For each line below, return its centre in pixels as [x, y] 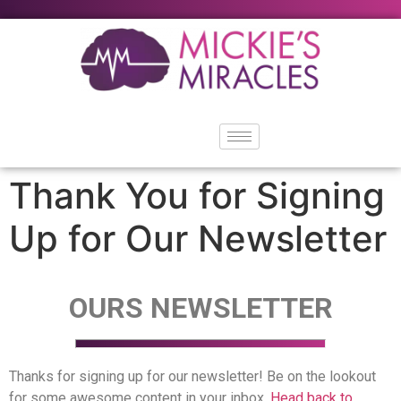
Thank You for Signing [197, 195]
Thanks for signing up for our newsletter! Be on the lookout [192, 376]
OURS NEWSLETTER [200, 307]
